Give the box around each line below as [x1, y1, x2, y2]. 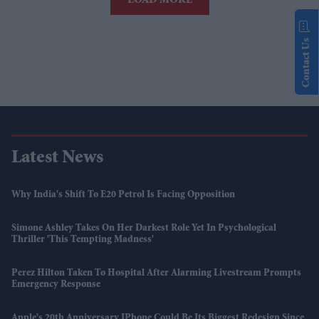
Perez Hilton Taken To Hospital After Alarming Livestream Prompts [11, 268, 301, 278]
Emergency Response [11, 279, 100, 290]
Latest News [11, 149, 103, 168]
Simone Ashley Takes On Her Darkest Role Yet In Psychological [11, 223, 276, 234]
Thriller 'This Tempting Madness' [11, 234, 154, 245]
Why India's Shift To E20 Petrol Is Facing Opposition [11, 189, 235, 200]
